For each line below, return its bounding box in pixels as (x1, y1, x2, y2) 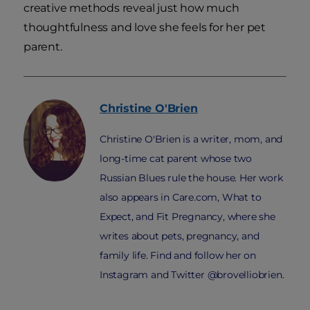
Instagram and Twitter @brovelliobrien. (100, 268, 284, 281)
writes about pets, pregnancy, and (100, 229, 259, 242)
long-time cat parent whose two (100, 152, 253, 165)
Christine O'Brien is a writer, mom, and (100, 132, 283, 145)
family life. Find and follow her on (100, 248, 257, 262)
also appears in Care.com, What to (100, 190, 262, 203)
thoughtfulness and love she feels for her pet (24, 20, 266, 34)
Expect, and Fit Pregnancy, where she (100, 210, 275, 223)
